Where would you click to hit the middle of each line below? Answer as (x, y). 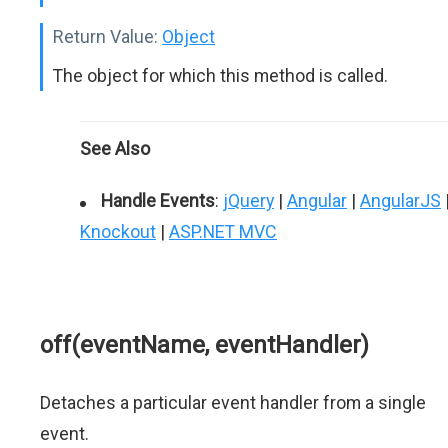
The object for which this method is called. (220, 75)
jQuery (248, 200)
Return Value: (105, 36)
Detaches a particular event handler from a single (233, 402)
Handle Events (158, 200)
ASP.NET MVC (223, 231)
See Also (115, 148)
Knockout (118, 231)
